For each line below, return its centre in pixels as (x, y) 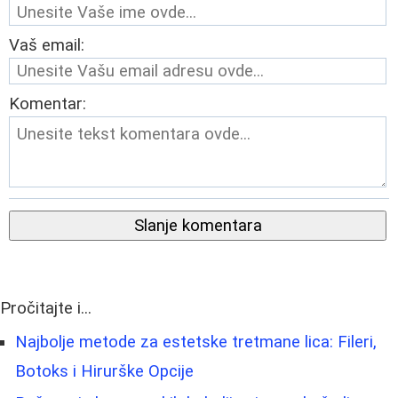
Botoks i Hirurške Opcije (104, 371)
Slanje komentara (198, 225)
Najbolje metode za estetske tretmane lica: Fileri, (196, 342)
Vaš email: (47, 45)
